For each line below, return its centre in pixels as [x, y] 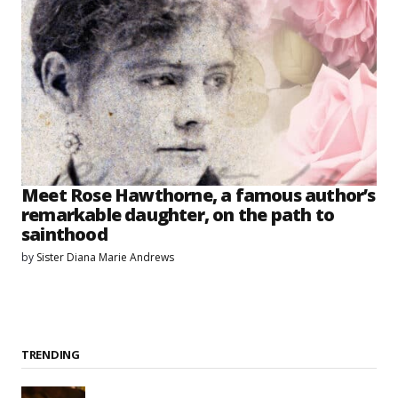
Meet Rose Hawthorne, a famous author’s [199, 195]
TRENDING [51, 355]
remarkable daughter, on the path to [178, 215]
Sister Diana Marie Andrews [105, 257]
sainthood [64, 234]
